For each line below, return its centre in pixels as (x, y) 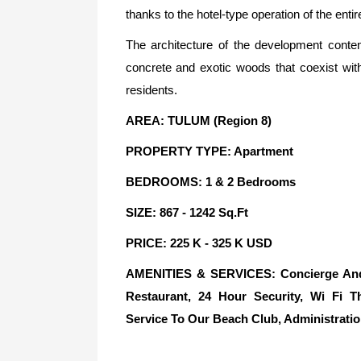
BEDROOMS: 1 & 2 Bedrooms (210, 182)
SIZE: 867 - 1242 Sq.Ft (187, 212)
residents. (151, 90)
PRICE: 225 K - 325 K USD (199, 243)
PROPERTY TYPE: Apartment (209, 151)
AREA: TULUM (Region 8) (198, 120)
